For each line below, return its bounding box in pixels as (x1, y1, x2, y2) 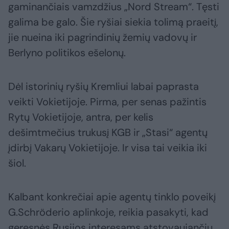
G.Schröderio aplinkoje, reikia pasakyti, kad (8, 205, 209, 219)
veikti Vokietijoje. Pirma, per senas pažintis (8, 95, 207, 109)
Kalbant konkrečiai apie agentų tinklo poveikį (8, 190, 216, 204)
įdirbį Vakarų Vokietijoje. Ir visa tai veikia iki (8, 141, 207, 155)
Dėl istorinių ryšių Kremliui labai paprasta (8, 80, 199, 94)
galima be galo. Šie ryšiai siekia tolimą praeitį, (8, 15, 218, 29)
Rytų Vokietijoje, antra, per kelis (8, 110, 153, 124)
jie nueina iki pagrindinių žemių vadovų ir (8, 31, 197, 44)
